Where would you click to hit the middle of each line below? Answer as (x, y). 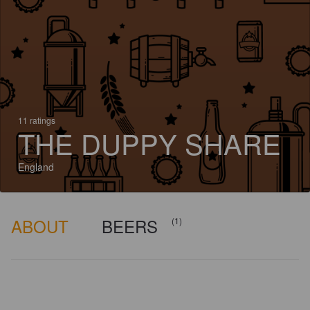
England (36, 167)
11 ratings (37, 120)
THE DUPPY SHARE (149, 143)
